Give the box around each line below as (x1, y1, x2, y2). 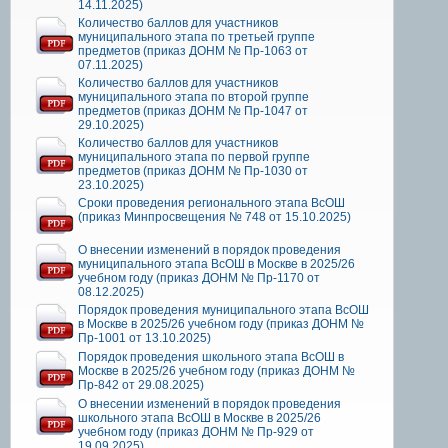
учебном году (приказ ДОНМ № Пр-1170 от (78, 271, 320, 286)
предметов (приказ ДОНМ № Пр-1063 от (78, 44, 308, 59)
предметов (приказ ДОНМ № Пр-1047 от (78, 104, 308, 119)
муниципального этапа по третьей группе (78, 30, 315, 45)
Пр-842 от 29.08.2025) (78, 378, 204, 393)
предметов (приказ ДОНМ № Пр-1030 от (78, 164, 308, 179)
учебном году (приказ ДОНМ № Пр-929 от (78, 425, 314, 440)
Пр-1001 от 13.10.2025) (78, 331, 211, 346)
